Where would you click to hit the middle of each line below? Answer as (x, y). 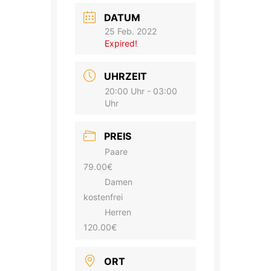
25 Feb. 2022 (131, 31)
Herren (118, 212)
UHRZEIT (126, 76)
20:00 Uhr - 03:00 (141, 91)
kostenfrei (103, 197)
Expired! (121, 43)
